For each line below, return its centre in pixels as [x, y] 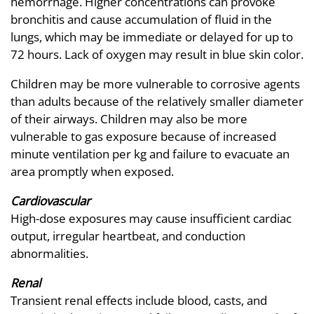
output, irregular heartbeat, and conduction [128, 236]
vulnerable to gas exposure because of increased [143, 137]
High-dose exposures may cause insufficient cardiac [151, 219]
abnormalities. [49, 254]
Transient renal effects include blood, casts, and [139, 301]
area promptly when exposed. [92, 172]
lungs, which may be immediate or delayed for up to [152, 37]
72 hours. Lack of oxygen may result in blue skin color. [157, 55]
